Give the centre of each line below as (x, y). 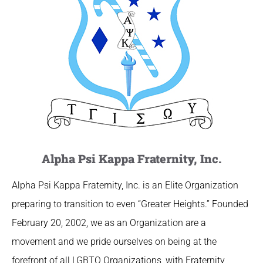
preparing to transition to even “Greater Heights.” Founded (130, 204)
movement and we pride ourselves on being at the (114, 242)
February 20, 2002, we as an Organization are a (109, 223)
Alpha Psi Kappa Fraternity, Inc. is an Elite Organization (125, 185)
